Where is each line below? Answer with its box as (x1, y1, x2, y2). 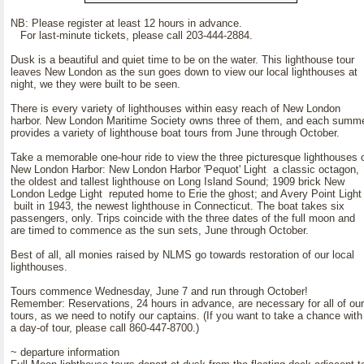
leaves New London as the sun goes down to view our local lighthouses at (11, 66, 357, 78)
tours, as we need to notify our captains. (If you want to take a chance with (11, 310, 362, 322)
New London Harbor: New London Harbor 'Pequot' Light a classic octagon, (11, 163, 359, 175)
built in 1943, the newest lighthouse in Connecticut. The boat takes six (11, 200, 344, 212)
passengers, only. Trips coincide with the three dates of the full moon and (11, 212, 355, 224)
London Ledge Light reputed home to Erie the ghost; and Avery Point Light (11, 188, 362, 200)
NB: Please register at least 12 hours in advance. (11, 17, 242, 29)
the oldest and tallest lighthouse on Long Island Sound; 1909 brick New (11, 175, 344, 188)
